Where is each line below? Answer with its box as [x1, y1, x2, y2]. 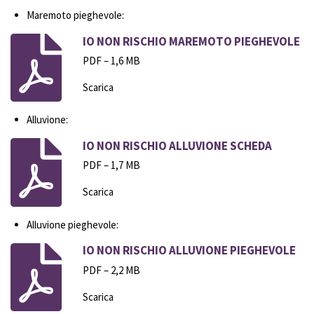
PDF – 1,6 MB [82, 54, 140, 68]
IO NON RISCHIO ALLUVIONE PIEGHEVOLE [82, 243, 296, 258]
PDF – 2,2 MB [82, 263, 140, 277]
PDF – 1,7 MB [82, 158, 140, 172]
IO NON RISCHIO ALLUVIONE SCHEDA [82, 137, 272, 153]
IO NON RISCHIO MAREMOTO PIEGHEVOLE [82, 33, 300, 49]
